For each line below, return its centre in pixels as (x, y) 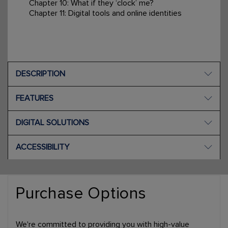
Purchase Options (81, 193)
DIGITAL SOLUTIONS (52, 122)
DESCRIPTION (40, 74)
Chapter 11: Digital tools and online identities (105, 13)
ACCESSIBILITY (42, 147)
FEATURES (35, 98)
